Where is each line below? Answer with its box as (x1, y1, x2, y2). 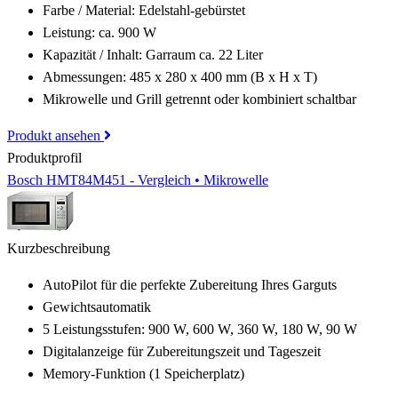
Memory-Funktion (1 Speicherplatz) (43, 366, 244, 381)
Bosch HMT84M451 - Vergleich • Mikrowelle (7, 172, 268, 187)
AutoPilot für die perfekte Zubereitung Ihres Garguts (43, 277, 337, 292)
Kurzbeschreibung (7, 241, 110, 256)
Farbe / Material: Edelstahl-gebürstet (43, 3, 245, 18)
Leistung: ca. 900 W (43, 25, 156, 40)
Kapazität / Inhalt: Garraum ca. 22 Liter (43, 47, 263, 62)
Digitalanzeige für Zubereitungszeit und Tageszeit (43, 344, 321, 359)
